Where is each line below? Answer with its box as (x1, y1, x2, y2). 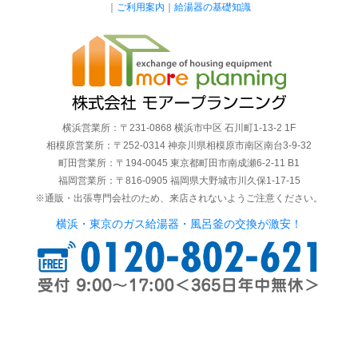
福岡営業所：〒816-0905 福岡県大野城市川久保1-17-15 (58, 175, 300, 187)
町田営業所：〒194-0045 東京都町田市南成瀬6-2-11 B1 (58, 157, 300, 169)
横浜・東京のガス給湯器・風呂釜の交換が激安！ (56, 217, 302, 231)
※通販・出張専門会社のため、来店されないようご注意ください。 (35, 193, 323, 205)
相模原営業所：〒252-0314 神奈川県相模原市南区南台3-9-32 (46, 140, 312, 152)
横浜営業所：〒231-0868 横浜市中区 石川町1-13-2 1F (62, 122, 296, 134)
